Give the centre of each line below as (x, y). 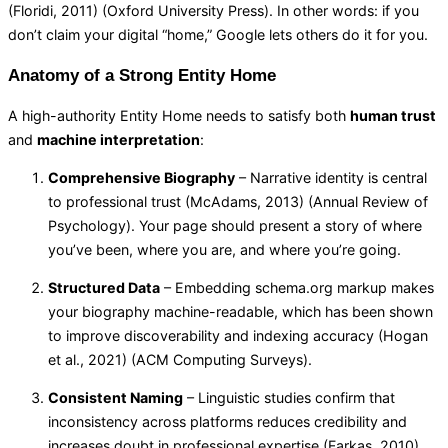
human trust (393, 115)
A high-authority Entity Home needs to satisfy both (179, 115)
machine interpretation (118, 139)
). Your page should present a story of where (274, 225)
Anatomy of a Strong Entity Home (142, 75)
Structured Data (104, 288)
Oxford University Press (185, 11)
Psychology (87, 225)
